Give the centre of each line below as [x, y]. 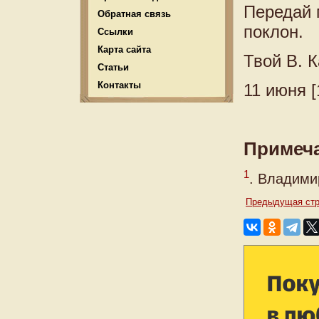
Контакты [119, 85]
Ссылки [115, 32]
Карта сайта [124, 49]
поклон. [273, 31]
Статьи [113, 67]
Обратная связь [134, 14]
